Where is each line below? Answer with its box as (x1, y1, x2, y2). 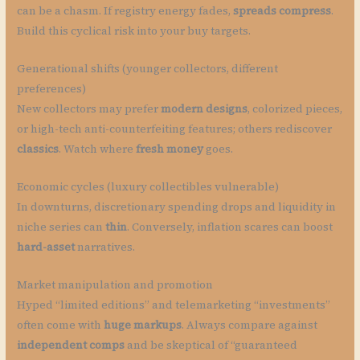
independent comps (17, 337, 125, 353)
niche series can (17, 219, 106, 235)
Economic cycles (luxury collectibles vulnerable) (17, 178, 280, 194)
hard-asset (17, 239, 76, 255)
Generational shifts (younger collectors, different (17, 60, 279, 76)
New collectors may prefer (17, 100, 162, 117)
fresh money (136, 141, 204, 157)
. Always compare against (182, 317, 318, 333)
